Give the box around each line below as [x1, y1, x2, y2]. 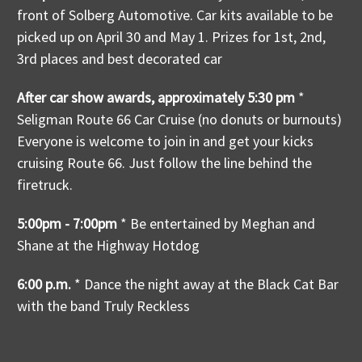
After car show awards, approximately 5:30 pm [17, 88, 295, 107]
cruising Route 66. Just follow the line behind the [17, 154, 312, 173]
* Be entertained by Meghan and [117, 214, 315, 234]
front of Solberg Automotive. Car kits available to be [17, 6, 333, 25]
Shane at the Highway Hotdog [17, 236, 200, 255]
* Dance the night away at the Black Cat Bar [71, 275, 339, 294]
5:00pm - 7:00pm [17, 214, 117, 234]
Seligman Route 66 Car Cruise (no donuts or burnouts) [17, 110, 342, 129]
